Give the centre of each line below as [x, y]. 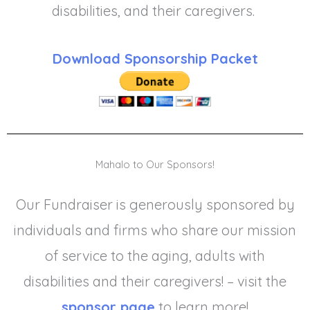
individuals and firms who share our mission [155, 230]
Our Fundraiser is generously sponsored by [155, 204]
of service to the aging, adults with [155, 255]
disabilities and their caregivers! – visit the [155, 281]
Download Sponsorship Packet [155, 58]
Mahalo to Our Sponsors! [155, 164]
